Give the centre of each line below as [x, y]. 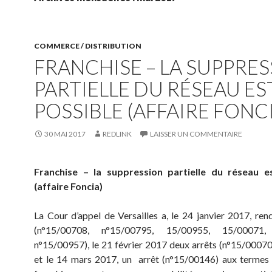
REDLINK [117, 134]
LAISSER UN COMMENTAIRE [196, 134]
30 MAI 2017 [65, 134]
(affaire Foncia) [68, 186]
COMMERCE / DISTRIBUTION [88, 46]
